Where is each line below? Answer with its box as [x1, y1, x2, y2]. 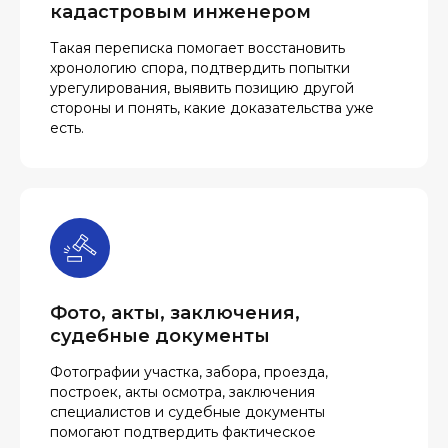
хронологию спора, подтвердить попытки [50, 59, 350, 77]
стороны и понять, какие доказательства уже [50, 99, 374, 117]
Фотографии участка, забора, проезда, [50, 363, 328, 381]
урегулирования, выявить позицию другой [50, 79, 354, 97]
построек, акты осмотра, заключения [50, 383, 315, 401]
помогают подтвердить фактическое [50, 423, 316, 441]
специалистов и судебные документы [50, 403, 325, 421]
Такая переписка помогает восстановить [50, 39, 345, 57]
